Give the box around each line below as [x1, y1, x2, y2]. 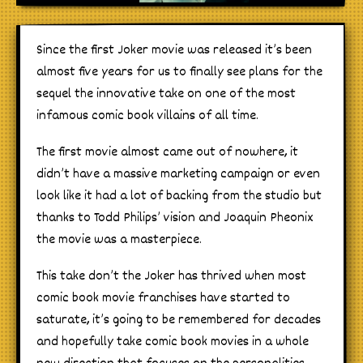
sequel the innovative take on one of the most [36, 84, 296, 105]
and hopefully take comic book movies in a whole [36, 332, 309, 353]
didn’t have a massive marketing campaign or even [36, 164, 320, 186]
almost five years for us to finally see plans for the [36, 62, 322, 83]
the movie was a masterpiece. [36, 230, 202, 251]
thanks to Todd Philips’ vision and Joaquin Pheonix [36, 208, 314, 229]
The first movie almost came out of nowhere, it [36, 143, 298, 164]
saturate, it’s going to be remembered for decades [36, 310, 321, 331]
